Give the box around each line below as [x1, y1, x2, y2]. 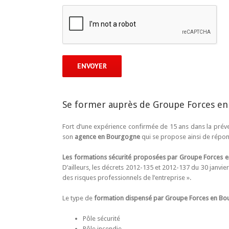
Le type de [62, 194, 94, 202]
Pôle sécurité [83, 214, 120, 222]
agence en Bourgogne [75, 132, 140, 141]
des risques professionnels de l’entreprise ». [62, 173, 191, 181]
